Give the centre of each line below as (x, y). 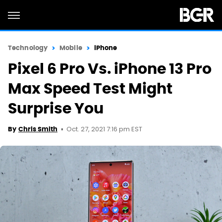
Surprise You (56, 108)
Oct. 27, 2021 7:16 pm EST (104, 130)
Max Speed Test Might (90, 88)
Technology (28, 48)
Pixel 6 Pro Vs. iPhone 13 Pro (110, 69)
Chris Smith (38, 129)
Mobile (71, 48)
